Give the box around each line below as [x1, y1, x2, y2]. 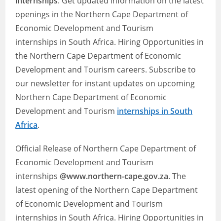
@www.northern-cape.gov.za [60, 171, 169, 182]
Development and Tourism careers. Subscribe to [15, 64, 196, 75]
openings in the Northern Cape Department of [15, 9, 188, 20]
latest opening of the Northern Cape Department [15, 184, 198, 195]
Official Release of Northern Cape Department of [15, 143, 196, 154]
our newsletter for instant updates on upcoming [15, 78, 195, 89]
